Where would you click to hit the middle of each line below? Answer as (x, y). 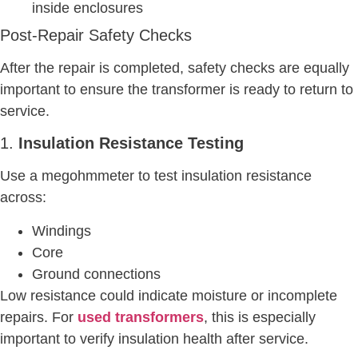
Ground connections (96, 274)
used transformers (141, 317)
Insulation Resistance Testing (131, 143)
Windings (62, 231)
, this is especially (260, 317)
